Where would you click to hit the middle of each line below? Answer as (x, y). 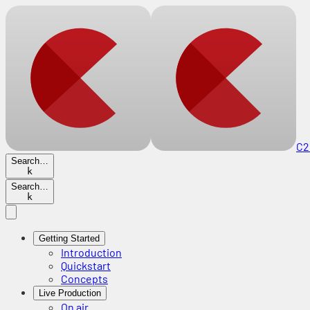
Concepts (84, 279)
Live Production (70, 293)
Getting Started (69, 238)
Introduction (91, 252)
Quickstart (86, 265)
